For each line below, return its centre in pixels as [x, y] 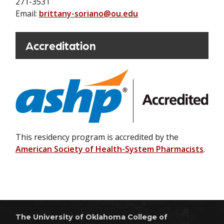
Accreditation [61, 45]
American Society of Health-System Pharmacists [109, 149]
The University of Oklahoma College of [91, 217]
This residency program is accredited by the [97, 137]
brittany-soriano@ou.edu [88, 13]
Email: [27, 13]
